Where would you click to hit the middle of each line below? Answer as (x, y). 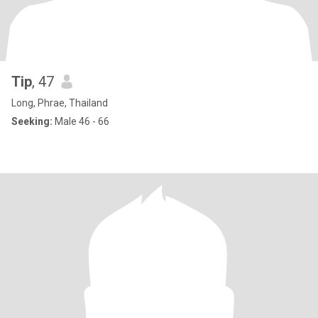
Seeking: (32, 121)
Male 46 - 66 (81, 121)
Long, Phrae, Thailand (60, 103)
